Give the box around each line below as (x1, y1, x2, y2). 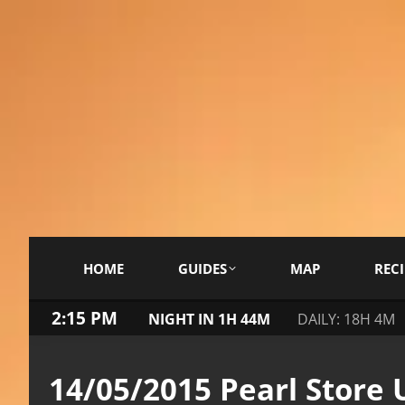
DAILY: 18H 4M (297, 308, 395, 329)
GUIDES (178, 259, 227, 278)
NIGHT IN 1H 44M (148, 308, 270, 329)
